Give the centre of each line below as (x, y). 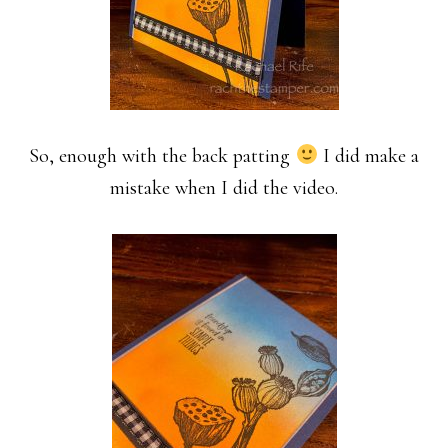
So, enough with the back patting (162, 156)
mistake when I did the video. (224, 188)
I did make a (368, 156)
